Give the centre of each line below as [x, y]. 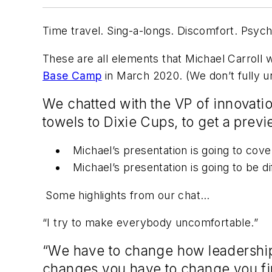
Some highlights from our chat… [126, 195]
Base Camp [72, 75]
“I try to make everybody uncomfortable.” [150, 223]
